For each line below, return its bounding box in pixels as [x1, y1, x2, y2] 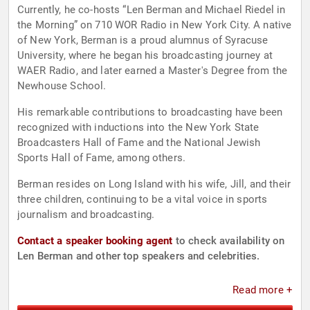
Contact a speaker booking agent [17, 235, 173, 248]
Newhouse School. [17, 80, 107, 93]
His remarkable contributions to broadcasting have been [17, 106, 283, 119]
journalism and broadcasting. [17, 208, 155, 221]
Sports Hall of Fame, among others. [17, 152, 186, 165]
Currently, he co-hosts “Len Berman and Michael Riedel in [17, 3, 286, 17]
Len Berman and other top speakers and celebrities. [17, 250, 260, 263]
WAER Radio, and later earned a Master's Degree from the [17, 64, 288, 77]
